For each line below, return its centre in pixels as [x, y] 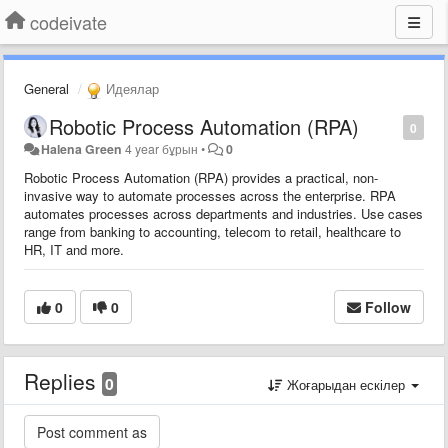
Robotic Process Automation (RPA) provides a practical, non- [201, 177]
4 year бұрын [162, 148]
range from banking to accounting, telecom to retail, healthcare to [212, 231]
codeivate [68, 22]
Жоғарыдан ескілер [346, 384]
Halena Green [82, 148]
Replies [63, 380]
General [46, 88]
